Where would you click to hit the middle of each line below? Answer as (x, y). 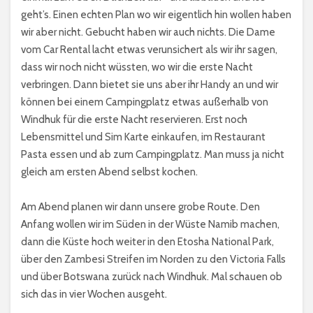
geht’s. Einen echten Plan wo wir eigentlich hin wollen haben (156, 14)
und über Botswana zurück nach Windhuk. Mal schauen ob (152, 276)
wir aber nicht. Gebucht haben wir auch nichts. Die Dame (148, 32)
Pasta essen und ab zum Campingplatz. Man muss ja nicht (153, 154)
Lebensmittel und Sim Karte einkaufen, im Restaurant (143, 137)
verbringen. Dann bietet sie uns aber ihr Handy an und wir (150, 84)
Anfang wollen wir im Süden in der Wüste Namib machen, (150, 224)
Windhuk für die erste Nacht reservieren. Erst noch (134, 119)
